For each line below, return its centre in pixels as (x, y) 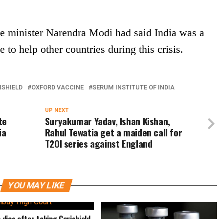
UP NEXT (56, 110)
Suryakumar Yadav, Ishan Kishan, (107, 121)
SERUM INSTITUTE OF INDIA (133, 87)
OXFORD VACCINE (57, 87)
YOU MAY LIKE (36, 185)
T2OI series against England (99, 143)
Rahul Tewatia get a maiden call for (113, 132)
